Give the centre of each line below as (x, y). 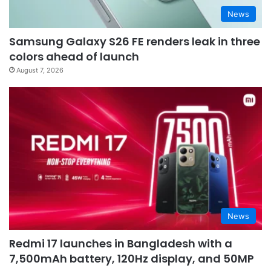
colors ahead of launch (74, 57)
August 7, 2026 (40, 70)
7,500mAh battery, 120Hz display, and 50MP (132, 259)
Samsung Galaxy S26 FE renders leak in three (135, 42)
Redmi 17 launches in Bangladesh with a (121, 243)
